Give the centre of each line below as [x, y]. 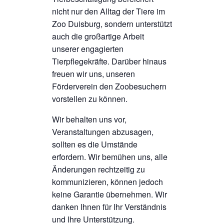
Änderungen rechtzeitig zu [98, 169]
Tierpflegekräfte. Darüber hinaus [109, 61]
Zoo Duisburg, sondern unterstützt [112, 24]
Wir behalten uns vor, [89, 119]
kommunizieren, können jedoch [107, 182]
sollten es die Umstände [95, 144]
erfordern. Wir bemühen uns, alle [110, 157]
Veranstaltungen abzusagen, [103, 132]
